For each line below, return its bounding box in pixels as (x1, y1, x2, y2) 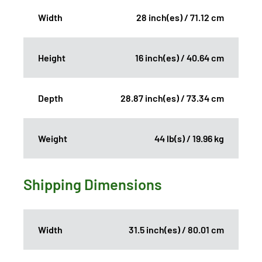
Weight (38, 132, 67, 144)
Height (38, 51, 65, 63)
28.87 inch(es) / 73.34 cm (120, 92, 224, 104)
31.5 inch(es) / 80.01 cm (129, 223, 224, 235)
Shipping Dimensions (23, 174, 162, 193)
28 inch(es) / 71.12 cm (136, 11, 224, 23)
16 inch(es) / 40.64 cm (135, 51, 224, 63)
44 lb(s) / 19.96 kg (154, 132, 224, 144)
